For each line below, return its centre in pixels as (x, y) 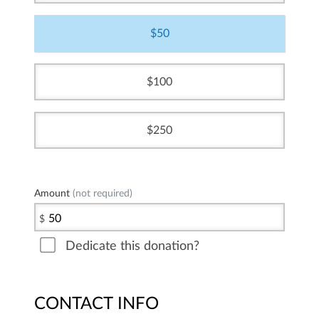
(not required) (101, 193)
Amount (52, 193)
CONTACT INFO (96, 304)
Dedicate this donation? (132, 246)
